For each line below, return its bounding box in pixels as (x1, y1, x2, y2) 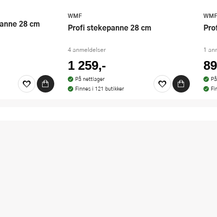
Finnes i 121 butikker (75, 84, 124, 92)
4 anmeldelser (68, 45, 106, 54)
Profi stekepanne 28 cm (73, 21, 151, 33)
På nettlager (75, 75, 105, 82)
